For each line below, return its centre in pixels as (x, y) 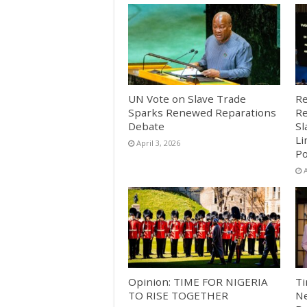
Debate (146, 126)
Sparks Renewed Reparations (202, 112)
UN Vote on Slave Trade (187, 98)
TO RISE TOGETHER (178, 296)
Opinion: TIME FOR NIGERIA (198, 282)
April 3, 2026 (158, 143)
